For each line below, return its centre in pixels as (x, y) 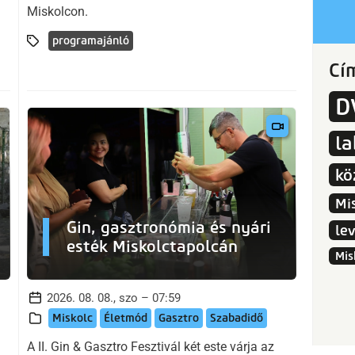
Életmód (126, 319)
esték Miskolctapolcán (152, 247)
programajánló (91, 40)
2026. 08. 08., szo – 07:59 (114, 298)
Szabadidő (237, 319)
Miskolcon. (57, 11)
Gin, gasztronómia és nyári (169, 228)
